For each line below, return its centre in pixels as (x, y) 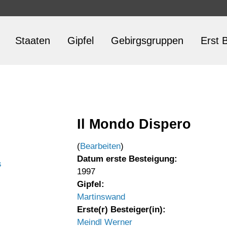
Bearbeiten (100, 146)
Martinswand (101, 197)
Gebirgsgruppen (147, 41)
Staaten (33, 41)
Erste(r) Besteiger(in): (121, 210)
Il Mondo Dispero (134, 124)
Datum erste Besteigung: (127, 159)
